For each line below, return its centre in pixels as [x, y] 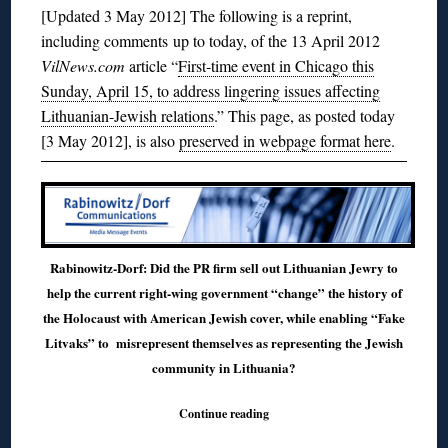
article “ [152, 65]
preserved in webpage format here [285, 140]
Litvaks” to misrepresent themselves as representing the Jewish [224, 342]
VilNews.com [83, 65]
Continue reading [224, 412]
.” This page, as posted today [305, 115]
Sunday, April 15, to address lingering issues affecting [211, 90]
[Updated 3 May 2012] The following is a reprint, [197, 15]
